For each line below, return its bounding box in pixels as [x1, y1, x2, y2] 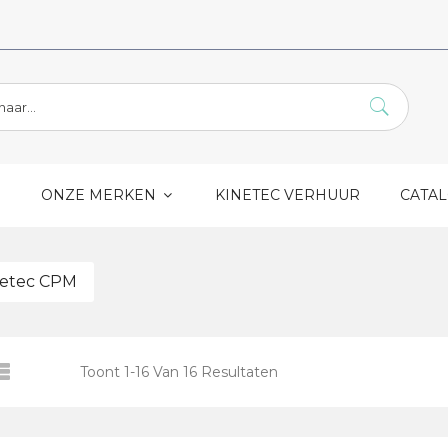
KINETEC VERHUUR [215, 186, 360, 204]
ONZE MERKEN [41, 186, 160, 204]
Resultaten [197, 362, 278, 381]
